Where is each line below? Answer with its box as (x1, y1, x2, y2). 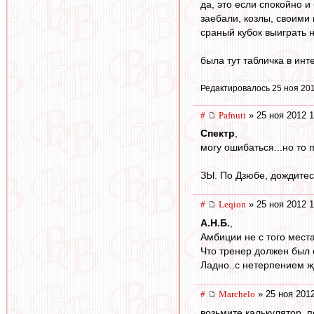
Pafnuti (219, 109, 246, 121)
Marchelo (219, 288, 255, 299)
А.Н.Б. (200, 217, 230, 228)
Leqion (219, 199, 246, 210)
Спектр (200, 128, 235, 139)
